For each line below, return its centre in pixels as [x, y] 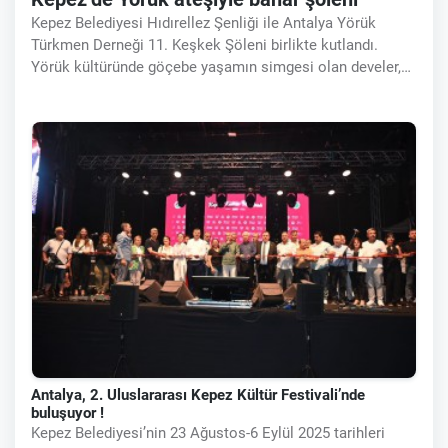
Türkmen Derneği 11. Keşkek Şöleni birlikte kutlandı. [204, 44]
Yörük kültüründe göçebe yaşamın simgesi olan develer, [216, 66]
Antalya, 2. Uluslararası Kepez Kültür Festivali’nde [198, 394]
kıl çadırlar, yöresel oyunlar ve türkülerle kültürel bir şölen [221, 88]
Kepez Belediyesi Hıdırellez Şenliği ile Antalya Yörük [203, 22]
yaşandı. [58, 110]
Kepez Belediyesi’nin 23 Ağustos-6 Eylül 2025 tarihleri [208, 432]
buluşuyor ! [67, 412]
